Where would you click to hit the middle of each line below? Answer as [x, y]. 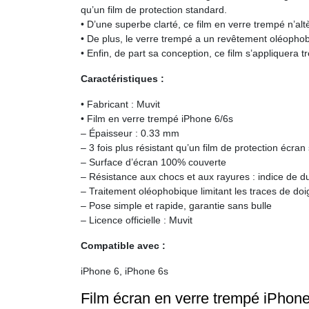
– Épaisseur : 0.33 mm [130, 133]
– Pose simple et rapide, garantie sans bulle [176, 206]
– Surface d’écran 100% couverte [153, 162]
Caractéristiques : [122, 79]
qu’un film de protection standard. [154, 10]
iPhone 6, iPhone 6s [124, 271]
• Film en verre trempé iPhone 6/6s [157, 119]
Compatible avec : [123, 246]
